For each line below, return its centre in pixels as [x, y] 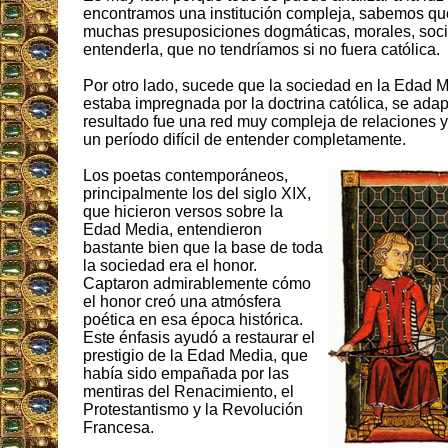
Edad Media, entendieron [172, 230]
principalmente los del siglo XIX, [197, 194]
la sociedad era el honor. [170, 266]
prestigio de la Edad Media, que [195, 356]
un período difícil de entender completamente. [244, 140]
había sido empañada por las [186, 374]
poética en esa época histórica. [193, 320]
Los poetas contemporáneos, [185, 176]
